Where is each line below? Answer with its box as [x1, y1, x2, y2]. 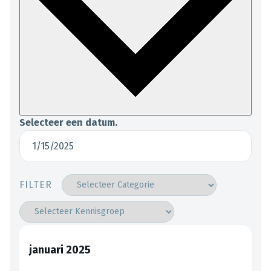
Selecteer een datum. [19, 116, 117, 128]
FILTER [19, 178, 52, 191]
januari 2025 [29, 243, 91, 256]
